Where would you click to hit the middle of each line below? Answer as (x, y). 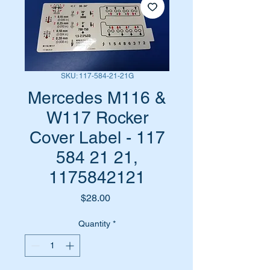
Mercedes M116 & (97, 98)
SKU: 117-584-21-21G (97, 76)
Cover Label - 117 (97, 137)
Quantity (94, 224)
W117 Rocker (97, 118)
